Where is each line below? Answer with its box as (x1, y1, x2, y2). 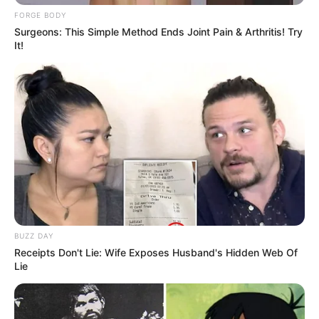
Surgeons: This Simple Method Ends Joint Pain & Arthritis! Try (14, 25, 303, 38)
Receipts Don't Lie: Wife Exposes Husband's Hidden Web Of (14, 246, 298, 259)
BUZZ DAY (14, 231, 53, 241)
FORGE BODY (14, 10, 66, 19)
